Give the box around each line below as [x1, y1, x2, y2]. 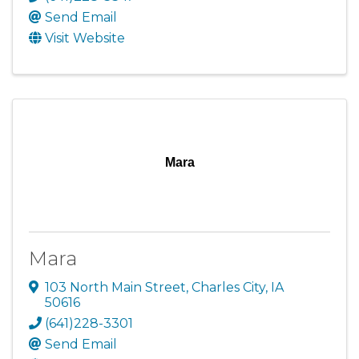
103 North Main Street [45, 279, 186, 295]
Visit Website [45, 30, 125, 46]
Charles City [192, 279, 265, 295]
